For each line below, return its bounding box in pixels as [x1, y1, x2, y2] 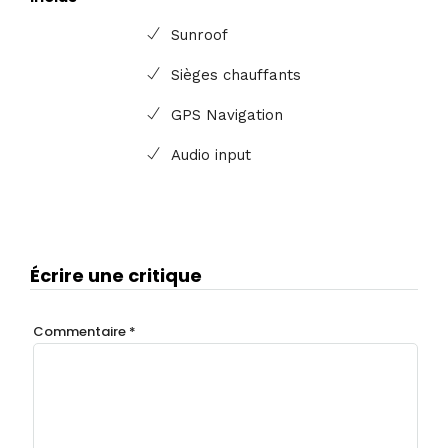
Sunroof [171, 26, 229, 45]
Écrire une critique [30, 263, 202, 289]
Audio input [171, 146, 252, 165]
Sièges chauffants [171, 66, 302, 85]
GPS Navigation [171, 106, 284, 125]
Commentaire [32, 321, 129, 341]
